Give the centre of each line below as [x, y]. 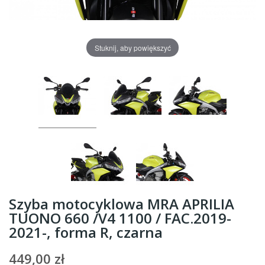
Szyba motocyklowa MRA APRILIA [122, 204]
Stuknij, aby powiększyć [132, 47]
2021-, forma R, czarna [86, 232]
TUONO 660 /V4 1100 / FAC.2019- [120, 218]
